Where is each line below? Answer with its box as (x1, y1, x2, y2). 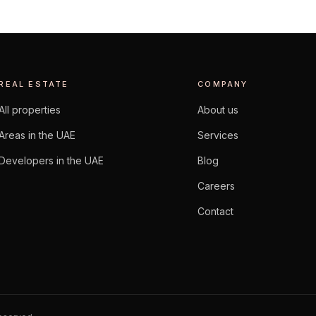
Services (197, 129, 239, 141)
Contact (197, 205, 234, 217)
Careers (197, 180, 236, 192)
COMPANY (197, 79, 248, 89)
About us (197, 104, 239, 116)
